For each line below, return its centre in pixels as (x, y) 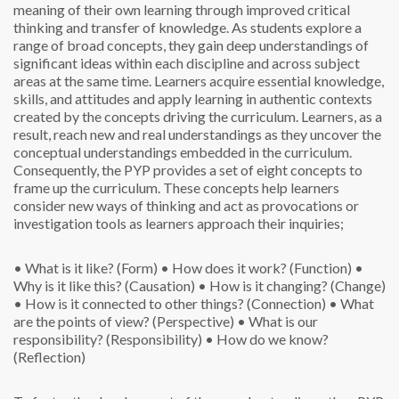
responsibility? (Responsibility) (108, 339)
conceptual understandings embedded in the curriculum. (183, 152)
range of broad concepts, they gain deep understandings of (191, 45)
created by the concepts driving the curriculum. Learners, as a (198, 116)
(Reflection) (49, 357)
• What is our (276, 321)
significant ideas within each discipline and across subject (187, 63)
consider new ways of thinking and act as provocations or (186, 205)
